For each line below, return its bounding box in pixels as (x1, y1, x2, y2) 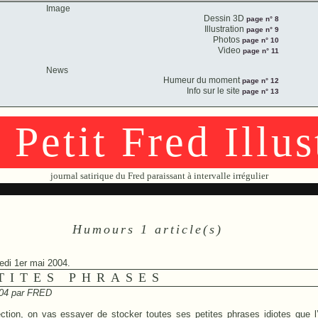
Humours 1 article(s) (72, 222, 224, 236)
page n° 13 (239, 87, 279, 95)
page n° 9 (243, 26, 279, 33)
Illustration (204, 24, 244, 34)
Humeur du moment (163, 75, 240, 85)
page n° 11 (240, 47, 279, 55)
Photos (212, 35, 240, 45)
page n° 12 (239, 77, 279, 84)
